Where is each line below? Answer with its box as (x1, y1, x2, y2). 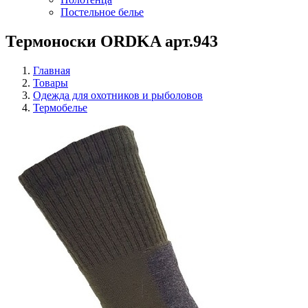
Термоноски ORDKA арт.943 (5, 32, 218, 50)
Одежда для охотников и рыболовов (33, 89, 203, 101)
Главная (33, 64, 70, 76)
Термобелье (33, 101, 87, 113)
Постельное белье (60, 6, 144, 18)
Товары (33, 76, 68, 89)
